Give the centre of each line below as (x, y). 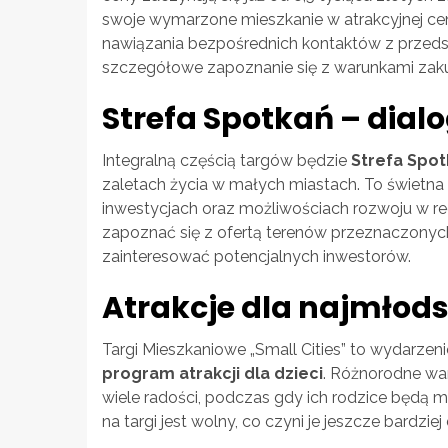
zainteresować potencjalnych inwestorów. (256, 256)
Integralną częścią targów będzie (226, 160)
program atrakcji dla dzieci (212, 373)
